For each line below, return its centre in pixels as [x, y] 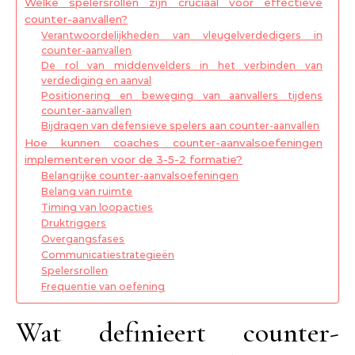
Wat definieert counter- [177, 333]
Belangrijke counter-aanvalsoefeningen [140, 176]
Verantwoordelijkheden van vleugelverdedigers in [182, 36]
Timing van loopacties [97, 208]
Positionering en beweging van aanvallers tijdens [182, 96]
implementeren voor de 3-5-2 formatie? [134, 160]
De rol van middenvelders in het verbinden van [182, 66]
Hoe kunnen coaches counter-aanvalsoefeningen [174, 143]
